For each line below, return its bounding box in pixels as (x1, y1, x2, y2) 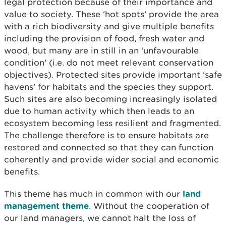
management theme (4, 201, 89, 210)
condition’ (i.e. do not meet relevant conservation (4, 58, 213, 68)
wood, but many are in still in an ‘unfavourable (4, 45, 199, 55)
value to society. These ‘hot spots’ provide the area (4, 9, 219, 19)
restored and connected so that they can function (4, 142, 213, 152)
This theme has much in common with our (4, 189, 183, 199)
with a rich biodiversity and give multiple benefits (4, 21, 214, 31)
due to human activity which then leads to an (4, 106, 194, 116)
